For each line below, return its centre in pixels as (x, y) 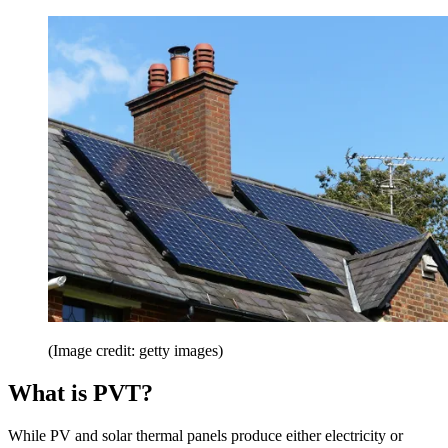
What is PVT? (80, 393)
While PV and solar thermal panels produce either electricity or (205, 435)
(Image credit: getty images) (135, 351)
